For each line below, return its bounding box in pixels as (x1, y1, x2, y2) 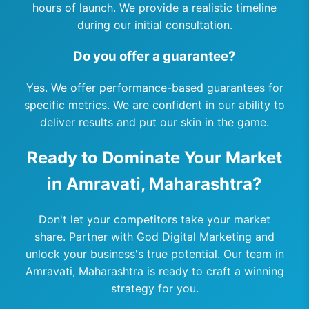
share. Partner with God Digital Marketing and (34, 229, 275, 243)
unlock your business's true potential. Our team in (25, 246, 284, 261)
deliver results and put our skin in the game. (40, 115, 269, 129)
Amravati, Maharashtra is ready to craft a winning (25, 263, 284, 278)
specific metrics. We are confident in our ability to (24, 98, 285, 112)
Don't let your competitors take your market (39, 212, 270, 226)
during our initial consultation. (77, 17, 232, 32)
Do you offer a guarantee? (73, 48, 236, 65)
